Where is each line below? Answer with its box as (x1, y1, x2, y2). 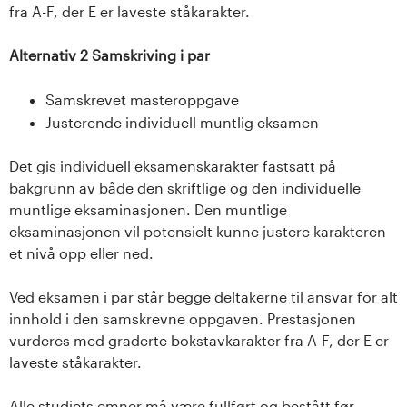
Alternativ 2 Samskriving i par (9, 45, 210, 64)
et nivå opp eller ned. (9, 243, 154, 262)
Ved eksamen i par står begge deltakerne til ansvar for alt (9, 287, 398, 305)
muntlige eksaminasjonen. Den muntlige (9, 200, 287, 218)
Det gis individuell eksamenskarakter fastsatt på (9, 156, 336, 174)
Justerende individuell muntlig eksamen (45, 113, 319, 131)
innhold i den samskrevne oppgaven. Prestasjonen (9, 309, 356, 327)
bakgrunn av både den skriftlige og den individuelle (9, 178, 361, 196)
